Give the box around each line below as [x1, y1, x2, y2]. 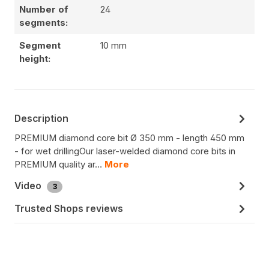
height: [19, 53, 50, 65]
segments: [19, 17, 68, 29]
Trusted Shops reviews [14, 202, 123, 214]
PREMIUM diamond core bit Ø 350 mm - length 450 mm [14, 133, 244, 144]
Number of [19, 4, 68, 16]
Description [14, 112, 68, 124]
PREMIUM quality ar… [14, 159, 104, 171]
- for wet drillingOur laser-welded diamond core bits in [14, 146, 235, 157]
